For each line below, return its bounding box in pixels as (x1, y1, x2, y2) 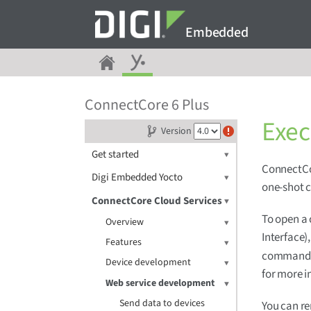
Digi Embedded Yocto (92, 170, 183, 185)
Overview (106, 215, 144, 229)
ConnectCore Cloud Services (92, 194, 222, 208)
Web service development (106, 276, 215, 290)
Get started (92, 147, 139, 162)
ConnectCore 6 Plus (85, 94, 209, 116)
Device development (106, 255, 191, 269)
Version (161, 124, 192, 138)
